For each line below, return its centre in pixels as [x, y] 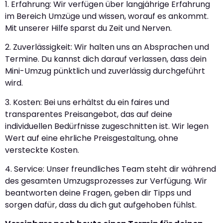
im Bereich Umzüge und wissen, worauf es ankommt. [107, 16]
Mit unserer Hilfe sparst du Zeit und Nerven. [88, 28]
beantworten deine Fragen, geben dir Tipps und [98, 193]
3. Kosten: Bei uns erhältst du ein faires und [87, 102]
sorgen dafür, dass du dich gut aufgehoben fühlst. [101, 205]
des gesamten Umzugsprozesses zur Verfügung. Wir [106, 181]
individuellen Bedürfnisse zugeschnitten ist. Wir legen [107, 126]
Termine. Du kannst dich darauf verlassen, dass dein [106, 59]
